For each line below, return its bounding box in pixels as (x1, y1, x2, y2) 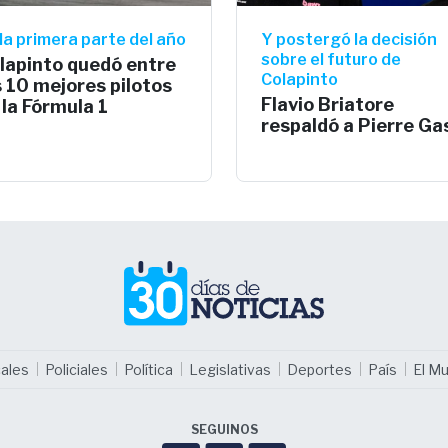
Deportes (286, 360, 352, 378)
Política (123, 360, 173, 378)
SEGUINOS (190, 421, 258, 437)
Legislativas (188, 360, 271, 378)
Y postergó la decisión (261, 29, 437, 49)
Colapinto (261, 69, 338, 89)
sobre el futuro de (261, 49, 401, 69)
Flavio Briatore (261, 93, 394, 115)
